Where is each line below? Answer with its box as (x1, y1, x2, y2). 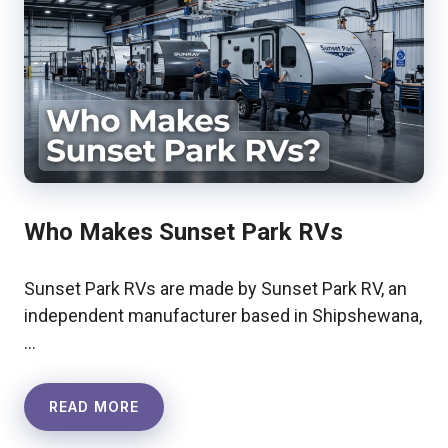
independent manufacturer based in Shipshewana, (24, 305, 422, 327)
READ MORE (49, 398, 139, 416)
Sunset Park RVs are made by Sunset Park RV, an (24, 278, 407, 300)
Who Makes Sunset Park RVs (24, 218, 343, 247)
